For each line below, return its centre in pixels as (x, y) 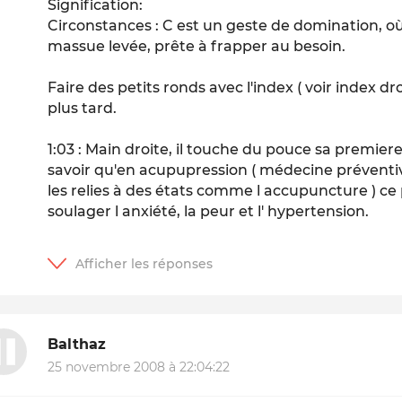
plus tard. (83, 109)
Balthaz (77, 344)
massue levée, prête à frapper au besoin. (197, 47)
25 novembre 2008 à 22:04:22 (139, 367)
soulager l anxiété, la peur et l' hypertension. (209, 212)
